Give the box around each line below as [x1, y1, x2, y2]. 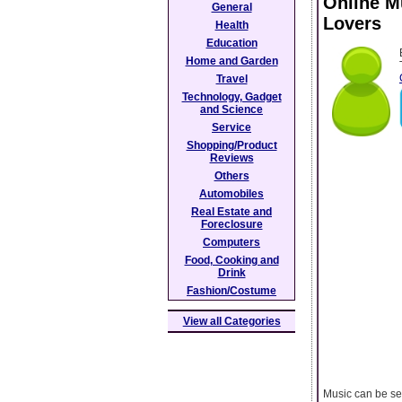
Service [212, 121, 251, 134]
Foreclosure [200, 218, 263, 231]
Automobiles [199, 188, 264, 200]
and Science [200, 103, 263, 116]
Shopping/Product [186, 139, 277, 152]
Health [214, 19, 249, 31]
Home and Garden [185, 55, 278, 67]
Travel [215, 73, 248, 85]
